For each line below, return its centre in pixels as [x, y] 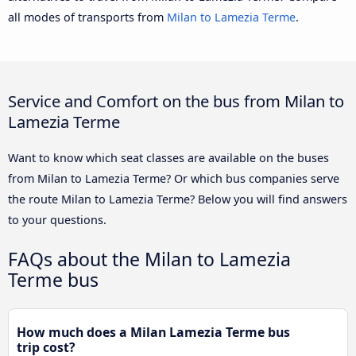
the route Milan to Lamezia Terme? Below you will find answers [178, 199]
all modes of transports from [87, 17]
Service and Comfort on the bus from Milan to [176, 101]
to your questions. [57, 220]
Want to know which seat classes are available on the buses [168, 158]
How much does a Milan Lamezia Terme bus [153, 333]
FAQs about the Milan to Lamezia [149, 259]
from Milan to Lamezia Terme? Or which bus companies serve [174, 179]
